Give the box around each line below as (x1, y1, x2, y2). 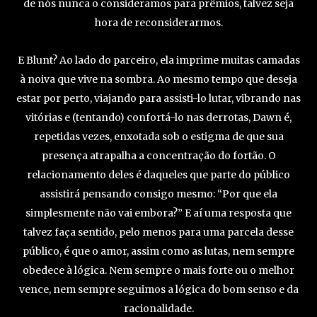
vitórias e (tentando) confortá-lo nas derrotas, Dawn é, (25, 111, 292, 125)
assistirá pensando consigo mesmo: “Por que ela (40, 188, 277, 201)
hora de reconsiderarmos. (94, 16, 223, 30)
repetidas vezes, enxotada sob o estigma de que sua (33, 130, 284, 144)
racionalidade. (123, 302, 194, 316)
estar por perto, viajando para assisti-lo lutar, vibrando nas (16, 92, 301, 105)
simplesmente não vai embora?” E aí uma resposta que (25, 207, 292, 220)
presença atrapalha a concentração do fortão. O (41, 149, 276, 163)
